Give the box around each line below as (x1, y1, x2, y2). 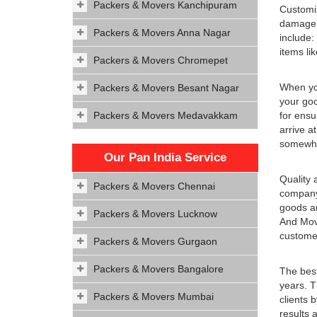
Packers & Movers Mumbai (93, 291, 214, 302)
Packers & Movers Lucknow (93, 208, 217, 219)
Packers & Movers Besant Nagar (93, 82, 239, 93)
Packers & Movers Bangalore (93, 263, 224, 275)
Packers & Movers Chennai (93, 180, 215, 192)
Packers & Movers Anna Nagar (93, 27, 231, 38)
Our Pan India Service (103, 151, 226, 164)
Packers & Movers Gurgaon (93, 236, 217, 247)
